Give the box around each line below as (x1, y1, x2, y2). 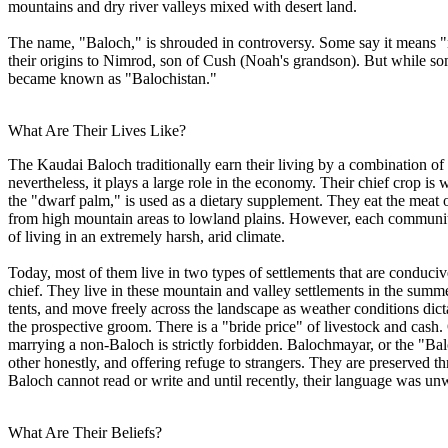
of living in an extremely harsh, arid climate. (8, 227, 285, 245)
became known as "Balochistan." (8, 69, 217, 87)
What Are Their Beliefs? (8, 423, 162, 441)
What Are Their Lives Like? (8, 121, 186, 139)
